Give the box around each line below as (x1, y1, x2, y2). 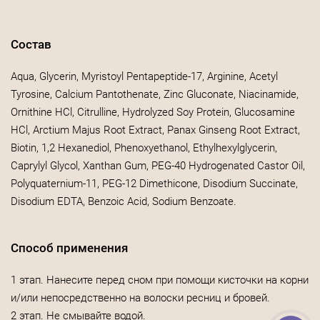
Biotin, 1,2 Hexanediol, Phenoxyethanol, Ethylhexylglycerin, (11, 141, 277, 154)
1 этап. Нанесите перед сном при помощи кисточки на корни (11, 274, 309, 286)
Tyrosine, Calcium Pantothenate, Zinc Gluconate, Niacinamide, (11, 88, 299, 101)
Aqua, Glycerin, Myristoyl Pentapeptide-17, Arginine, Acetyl (11, 70, 278, 83)
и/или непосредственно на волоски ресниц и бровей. (11, 291, 270, 304)
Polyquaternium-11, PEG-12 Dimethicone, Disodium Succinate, (11, 177, 298, 190)
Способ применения (11, 241, 128, 255)
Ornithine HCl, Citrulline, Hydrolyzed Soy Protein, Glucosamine (11, 106, 295, 119)
